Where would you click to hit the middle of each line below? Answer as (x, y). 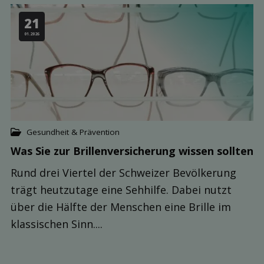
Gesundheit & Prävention (73, 132)
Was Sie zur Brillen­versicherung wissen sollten (132, 151)
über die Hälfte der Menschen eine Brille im (121, 207)
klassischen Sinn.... (57, 224)
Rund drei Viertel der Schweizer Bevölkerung (123, 172)
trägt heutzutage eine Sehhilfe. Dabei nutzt (121, 189)
